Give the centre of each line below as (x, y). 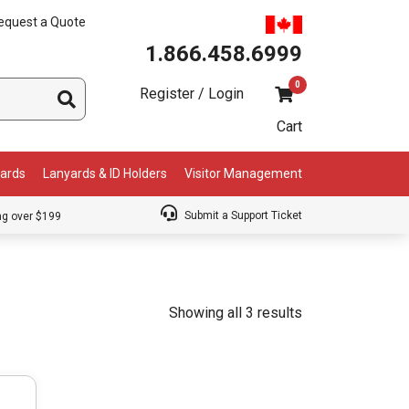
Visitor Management (243, 174)
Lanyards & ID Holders (105, 174)
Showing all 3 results (236, 312)
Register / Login (192, 94)
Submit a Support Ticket (242, 216)
